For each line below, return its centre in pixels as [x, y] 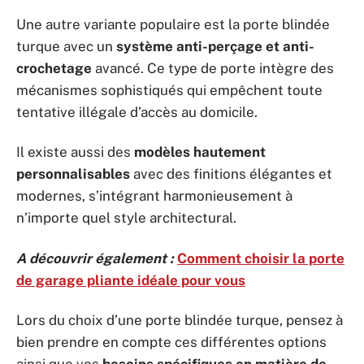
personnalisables [73, 174]
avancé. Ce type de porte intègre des [213, 68]
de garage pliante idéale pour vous [131, 280]
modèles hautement [200, 152]
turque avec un [66, 46]
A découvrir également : [95, 258]
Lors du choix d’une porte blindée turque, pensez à [180, 320]
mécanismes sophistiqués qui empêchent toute [169, 90]
